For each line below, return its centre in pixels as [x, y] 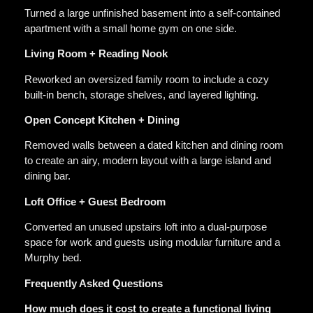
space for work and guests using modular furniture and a [152, 242]
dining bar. [48, 176]
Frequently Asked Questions [94, 283]
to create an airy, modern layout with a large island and [148, 161]
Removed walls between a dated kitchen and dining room [154, 145]
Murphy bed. [53, 258]
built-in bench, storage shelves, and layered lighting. [141, 94]
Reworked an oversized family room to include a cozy [147, 79]
